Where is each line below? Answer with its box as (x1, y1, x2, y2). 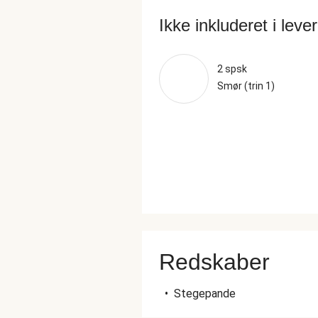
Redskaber (159, 249, 270, 275)
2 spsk (217, 63, 247, 75)
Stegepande (174, 287, 236, 300)
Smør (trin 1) (217, 80, 275, 92)
